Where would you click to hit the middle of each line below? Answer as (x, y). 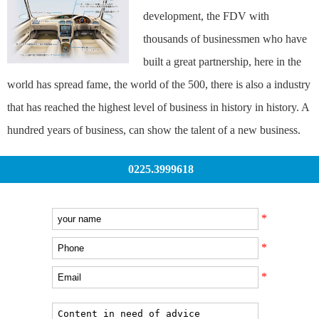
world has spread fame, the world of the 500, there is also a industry (158, 84)
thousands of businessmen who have (225, 38)
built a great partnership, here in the (223, 61)
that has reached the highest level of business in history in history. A (158, 107)
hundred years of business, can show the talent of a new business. (153, 130)
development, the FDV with (206, 16)
